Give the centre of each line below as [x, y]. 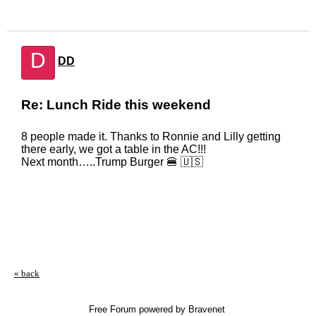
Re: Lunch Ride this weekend [116, 105]
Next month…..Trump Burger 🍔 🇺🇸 [112, 162]
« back [27, 273]
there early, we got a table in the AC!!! [114, 149]
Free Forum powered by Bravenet [158, 309]
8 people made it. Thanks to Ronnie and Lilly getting [151, 136]
